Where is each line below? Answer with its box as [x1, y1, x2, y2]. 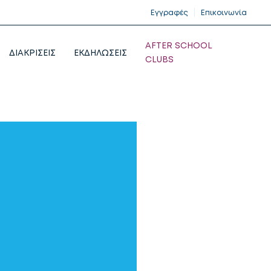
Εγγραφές [151, 8, 188, 17]
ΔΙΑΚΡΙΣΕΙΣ [8, 47, 56, 57]
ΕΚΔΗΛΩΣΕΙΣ [73, 47, 127, 57]
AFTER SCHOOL [145, 40, 212, 50]
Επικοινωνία [201, 8, 247, 17]
